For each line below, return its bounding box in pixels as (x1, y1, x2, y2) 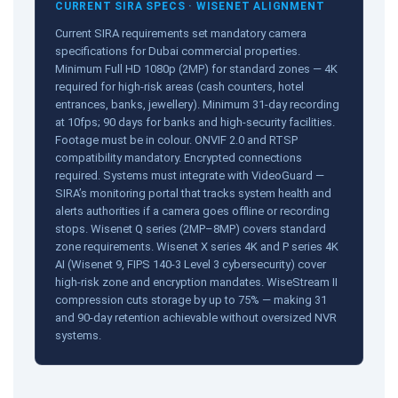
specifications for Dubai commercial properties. (55, 44, 300, 58)
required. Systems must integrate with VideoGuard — (55, 168, 324, 182)
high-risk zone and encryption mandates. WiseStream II (55, 275, 338, 289)
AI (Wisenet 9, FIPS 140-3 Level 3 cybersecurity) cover (55, 257, 326, 271)
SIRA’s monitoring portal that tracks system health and (55, 186, 331, 200)
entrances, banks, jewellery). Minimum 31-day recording (55, 97, 339, 111)
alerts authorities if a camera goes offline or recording (55, 203, 330, 218)
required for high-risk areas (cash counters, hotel (55, 79, 304, 93)
